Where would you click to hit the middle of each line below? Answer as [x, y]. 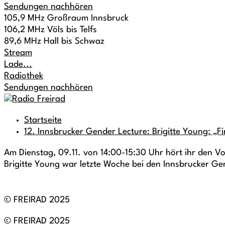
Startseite [43, 120]
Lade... [18, 65]
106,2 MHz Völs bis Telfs [50, 30]
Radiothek [24, 76]
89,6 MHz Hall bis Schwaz [54, 41]
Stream [18, 53]
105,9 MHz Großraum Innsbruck [66, 18]
